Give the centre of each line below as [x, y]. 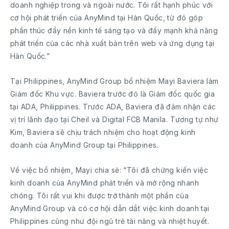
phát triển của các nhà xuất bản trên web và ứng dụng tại [112, 43]
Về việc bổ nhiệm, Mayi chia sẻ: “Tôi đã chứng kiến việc [109, 170]
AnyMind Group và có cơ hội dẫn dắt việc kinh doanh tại [110, 209]
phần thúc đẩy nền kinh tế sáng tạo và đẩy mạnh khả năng [114, 31]
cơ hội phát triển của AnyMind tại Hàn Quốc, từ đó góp [107, 18]
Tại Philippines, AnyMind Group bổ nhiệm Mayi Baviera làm [114, 81]
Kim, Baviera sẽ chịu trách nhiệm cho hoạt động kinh [103, 132]
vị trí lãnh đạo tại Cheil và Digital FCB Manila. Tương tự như [114, 120]
